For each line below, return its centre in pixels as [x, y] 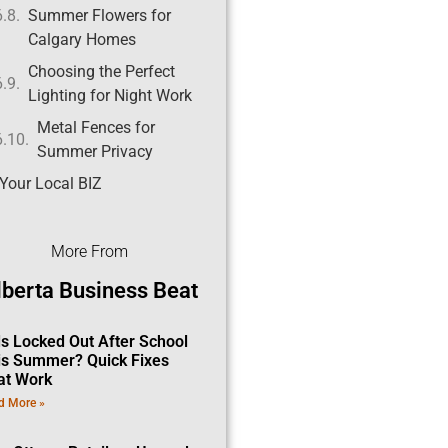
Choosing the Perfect [101, 72]
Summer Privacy [94, 152]
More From [89, 252]
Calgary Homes [81, 40]
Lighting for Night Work [109, 96]
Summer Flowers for [99, 16]
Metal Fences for [95, 128]
